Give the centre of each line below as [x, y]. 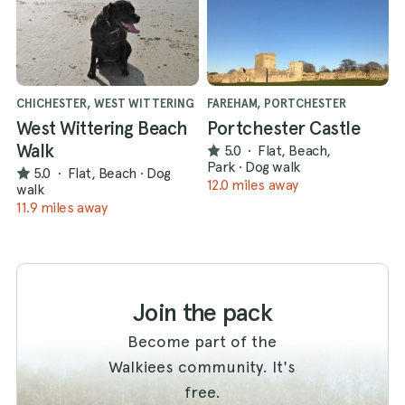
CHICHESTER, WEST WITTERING [105, 103]
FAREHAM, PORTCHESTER [276, 103]
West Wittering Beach [102, 128]
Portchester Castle [283, 128]
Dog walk [273, 167]
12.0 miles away [252, 184]
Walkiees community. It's [202, 366]
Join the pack [202, 312]
